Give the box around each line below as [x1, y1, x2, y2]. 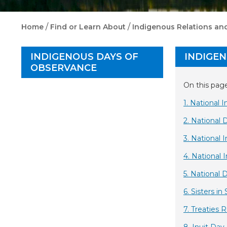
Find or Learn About [50, 22, 126, 32]
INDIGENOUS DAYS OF [30, 51, 138, 63]
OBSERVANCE [30, 62, 97, 74]
